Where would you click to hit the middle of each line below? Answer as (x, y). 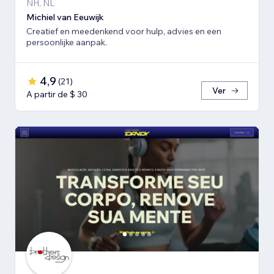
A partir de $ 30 (57, 94)
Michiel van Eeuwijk (65, 17)
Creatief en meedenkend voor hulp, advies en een (124, 31)
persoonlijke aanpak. (67, 42)
